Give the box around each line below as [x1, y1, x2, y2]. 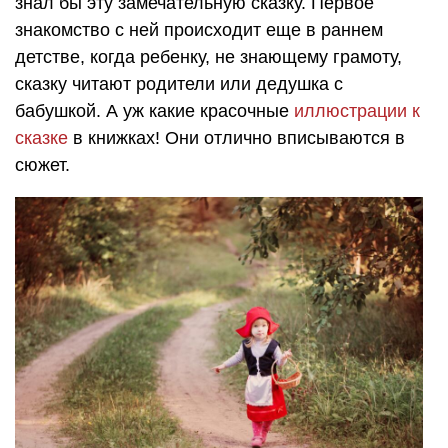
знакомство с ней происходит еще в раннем [15, 19, 383, 40]
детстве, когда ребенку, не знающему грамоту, [15, 46, 402, 67]
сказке [15, 127, 68, 148]
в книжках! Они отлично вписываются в [68, 127, 405, 148]
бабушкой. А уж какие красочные [15, 100, 294, 121]
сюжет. [15, 154, 70, 175]
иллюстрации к [294, 100, 420, 121]
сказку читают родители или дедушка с [15, 73, 343, 94]
